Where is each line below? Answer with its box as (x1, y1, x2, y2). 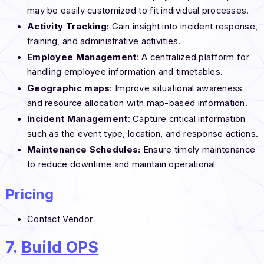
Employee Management (27, 52, 137, 63)
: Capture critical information (127, 113, 246, 124)
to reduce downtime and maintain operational (27, 159, 216, 170)
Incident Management (27, 113, 128, 124)
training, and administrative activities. (27, 36, 181, 47)
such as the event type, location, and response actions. (27, 128, 259, 139)
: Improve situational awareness (110, 82, 243, 94)
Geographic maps (27, 82, 110, 94)
